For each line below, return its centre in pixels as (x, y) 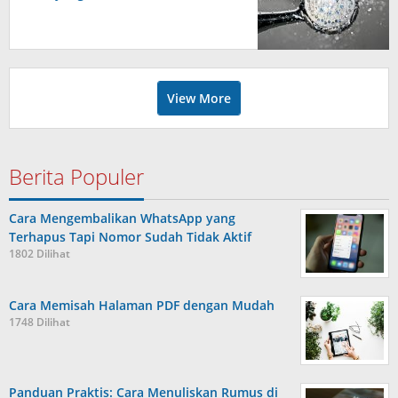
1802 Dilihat (40, 254)
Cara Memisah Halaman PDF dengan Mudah (142, 305)
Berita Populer (76, 176)
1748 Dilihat (40, 322)
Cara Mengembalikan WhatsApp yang (122, 218)
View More (199, 98)
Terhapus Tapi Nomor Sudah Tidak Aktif (130, 237)
